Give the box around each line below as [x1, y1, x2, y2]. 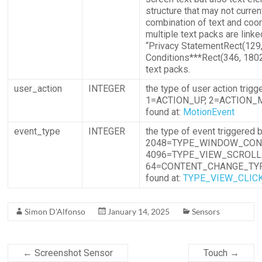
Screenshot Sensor [32, 247, 113, 258]
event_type [14, 126, 61, 137]
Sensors [192, 206, 220, 216]
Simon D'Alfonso [25, 206, 86, 216]
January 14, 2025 [108, 206, 170, 216]
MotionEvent [183, 106, 235, 118]
